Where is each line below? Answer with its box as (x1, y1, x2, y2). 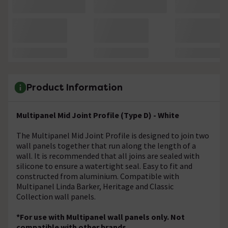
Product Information (26, 81, 123, 94)
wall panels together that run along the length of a (16, 140, 196, 151)
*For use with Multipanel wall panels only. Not (16, 211, 185, 222)
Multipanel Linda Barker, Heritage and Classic (16, 181, 174, 191)
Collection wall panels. (16, 191, 96, 202)
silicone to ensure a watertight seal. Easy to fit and (16, 160, 192, 171)
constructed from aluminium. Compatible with (16, 170, 179, 181)
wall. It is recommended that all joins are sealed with (16, 150, 199, 161)
